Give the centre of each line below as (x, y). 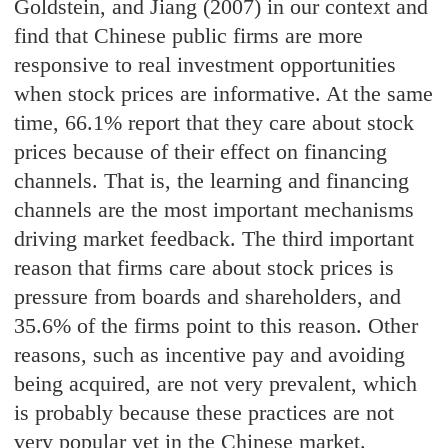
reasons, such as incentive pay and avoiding (210, 355)
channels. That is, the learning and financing (212, 181)
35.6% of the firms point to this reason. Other (216, 326)
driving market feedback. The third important (214, 239)
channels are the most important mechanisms (214, 210)
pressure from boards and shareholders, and (208, 297)
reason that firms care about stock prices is (204, 268)
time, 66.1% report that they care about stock (214, 123)
